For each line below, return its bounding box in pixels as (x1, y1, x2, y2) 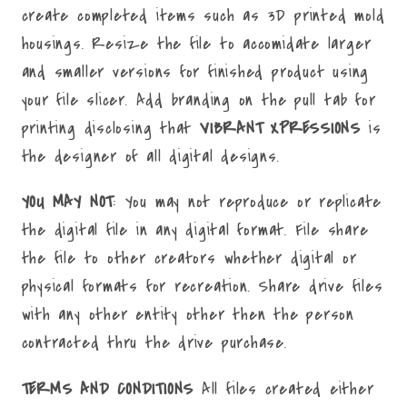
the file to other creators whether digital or (21, 245, 357, 272)
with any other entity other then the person (21, 302, 355, 328)
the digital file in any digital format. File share (21, 217, 369, 243)
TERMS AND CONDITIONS (21, 375, 194, 402)
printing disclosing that (21, 114, 200, 141)
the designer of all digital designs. (21, 143, 288, 169)
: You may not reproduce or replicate (114, 189, 382, 215)
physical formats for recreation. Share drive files (21, 273, 383, 300)
